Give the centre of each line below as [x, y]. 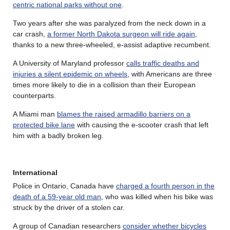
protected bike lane [44, 124]
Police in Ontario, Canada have [64, 186]
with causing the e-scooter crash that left [142, 124]
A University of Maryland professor [70, 63]
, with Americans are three [170, 74]
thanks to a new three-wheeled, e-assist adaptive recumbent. [112, 44]
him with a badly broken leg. [58, 135]
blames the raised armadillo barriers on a [124, 114]
